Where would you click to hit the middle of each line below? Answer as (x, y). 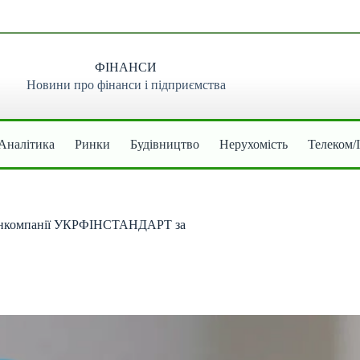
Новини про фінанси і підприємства (126, 85)
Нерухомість (254, 144)
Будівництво (165, 144)
